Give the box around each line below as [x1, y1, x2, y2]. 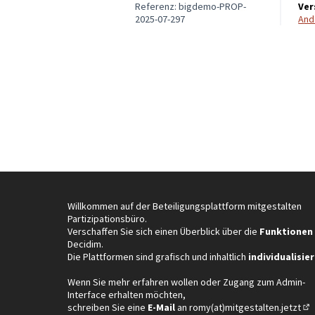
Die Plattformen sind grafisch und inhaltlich [67, 250, 248, 263]
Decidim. [67, 237, 103, 250]
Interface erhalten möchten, [67, 288, 186, 301]
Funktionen [259, 224, 313, 238]
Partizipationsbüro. [67, 212, 147, 225]
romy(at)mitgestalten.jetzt [189, 300, 301, 314]
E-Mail [146, 300, 175, 314]
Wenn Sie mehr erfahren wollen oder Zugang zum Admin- [67, 275, 305, 288]
